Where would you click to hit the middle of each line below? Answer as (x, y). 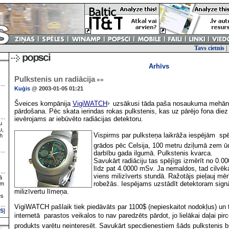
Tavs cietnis (209, 48)
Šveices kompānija (43, 104)
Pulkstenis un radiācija (55, 79)
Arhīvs (159, 66)
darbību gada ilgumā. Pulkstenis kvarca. (153, 153)
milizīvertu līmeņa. (42, 191)
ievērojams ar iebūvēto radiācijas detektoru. (79, 119)
